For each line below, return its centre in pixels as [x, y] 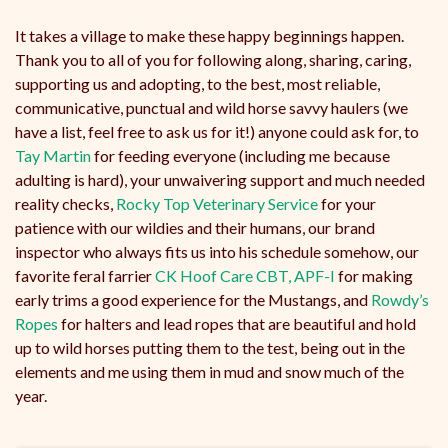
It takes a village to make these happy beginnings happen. [209, 35]
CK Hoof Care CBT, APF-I [245, 275]
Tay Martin [53, 155]
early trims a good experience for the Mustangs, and [193, 299]
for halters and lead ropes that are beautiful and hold [237, 323]
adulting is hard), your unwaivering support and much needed [220, 179]
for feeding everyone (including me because [240, 155]
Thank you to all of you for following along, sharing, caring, [213, 59]
